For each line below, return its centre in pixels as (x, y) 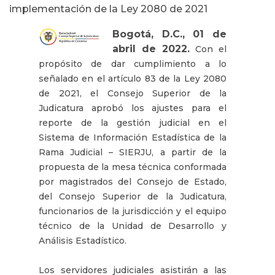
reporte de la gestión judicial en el (133, 122)
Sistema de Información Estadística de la (133, 137)
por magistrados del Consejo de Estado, (133, 181)
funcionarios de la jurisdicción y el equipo (133, 211)
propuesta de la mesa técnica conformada (133, 167)
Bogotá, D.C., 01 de (169, 34)
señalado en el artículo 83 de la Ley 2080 (133, 78)
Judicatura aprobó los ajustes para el (133, 108)
